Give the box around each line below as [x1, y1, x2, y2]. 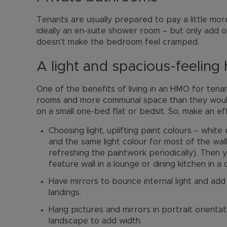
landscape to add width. [49, 217, 142, 225]
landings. [49, 188, 81, 197]
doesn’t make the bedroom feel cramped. [36, 38, 199, 46]
